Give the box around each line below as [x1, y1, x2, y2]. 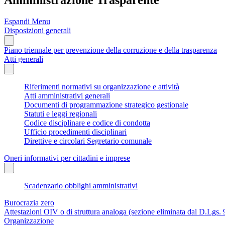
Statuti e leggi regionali [24, 109, 97, 118]
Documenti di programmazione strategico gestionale [24, 100, 188, 109]
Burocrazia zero [4, 198, 54, 207]
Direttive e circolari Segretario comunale [24, 136, 152, 145]
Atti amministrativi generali [24, 91, 110, 100]
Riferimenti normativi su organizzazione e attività [24, 82, 179, 91]
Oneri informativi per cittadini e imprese [4, 153, 130, 162]
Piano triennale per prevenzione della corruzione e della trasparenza [4, 45, 217, 54]
